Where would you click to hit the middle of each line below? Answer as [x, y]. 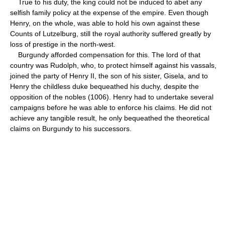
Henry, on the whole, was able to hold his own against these [105, 23]
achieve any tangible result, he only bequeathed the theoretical [110, 118]
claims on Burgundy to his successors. [71, 128]
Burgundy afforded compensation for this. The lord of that [105, 54]
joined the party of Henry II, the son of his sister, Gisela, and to [109, 76]
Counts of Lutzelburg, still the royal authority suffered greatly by [110, 33]
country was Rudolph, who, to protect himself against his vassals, [113, 65]
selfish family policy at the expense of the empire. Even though [109, 12]
